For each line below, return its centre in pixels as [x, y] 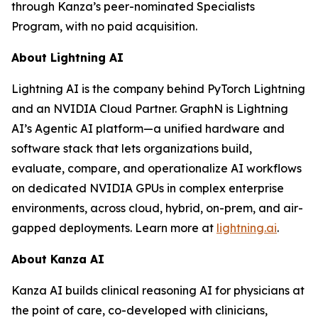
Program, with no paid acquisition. [104, 26]
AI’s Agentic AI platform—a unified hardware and [148, 128]
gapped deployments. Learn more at [114, 228]
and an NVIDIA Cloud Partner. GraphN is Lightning [150, 109]
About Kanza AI [58, 259]
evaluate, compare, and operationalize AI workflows [157, 168]
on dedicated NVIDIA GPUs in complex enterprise [148, 188]
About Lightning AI [67, 57]
